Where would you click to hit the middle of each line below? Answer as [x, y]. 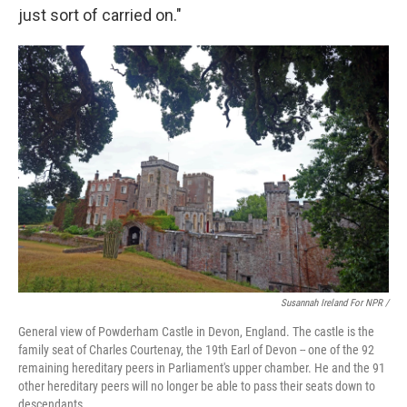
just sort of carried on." [100, 15]
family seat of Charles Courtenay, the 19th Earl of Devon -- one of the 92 [196, 350]
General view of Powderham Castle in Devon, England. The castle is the [196, 332]
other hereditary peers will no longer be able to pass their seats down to [197, 387]
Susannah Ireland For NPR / [335, 303]
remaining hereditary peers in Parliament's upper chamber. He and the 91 [202, 368]
